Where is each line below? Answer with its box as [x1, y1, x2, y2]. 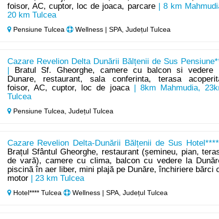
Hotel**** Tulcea [11, 189, 64, 197]
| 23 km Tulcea [28, 174, 84, 183]
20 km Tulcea [7, 10, 56, 20]
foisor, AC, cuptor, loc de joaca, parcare [7, 1, 155, 11]
